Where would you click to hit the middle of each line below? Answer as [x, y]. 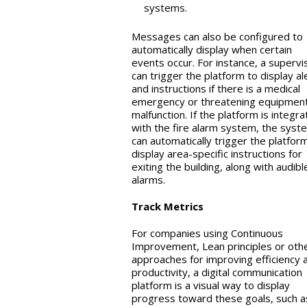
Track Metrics [168, 207]
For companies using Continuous [207, 233]
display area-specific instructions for [217, 154]
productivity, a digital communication [217, 272]
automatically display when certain [212, 50]
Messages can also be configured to [217, 37]
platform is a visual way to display [211, 285]
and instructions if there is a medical [216, 89]
